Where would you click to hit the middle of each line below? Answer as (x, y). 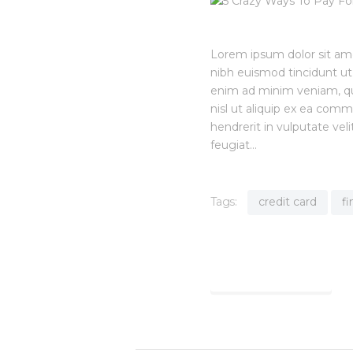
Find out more (271, 271)
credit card (287, 201)
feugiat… (233, 145)
